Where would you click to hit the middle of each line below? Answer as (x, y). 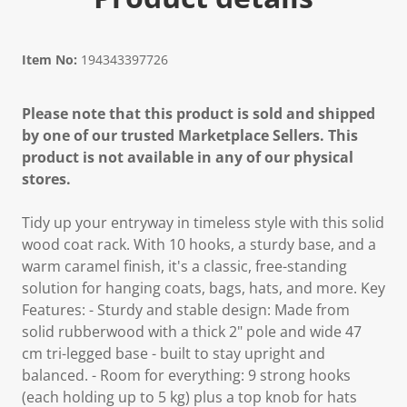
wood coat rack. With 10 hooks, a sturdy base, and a (199, 244)
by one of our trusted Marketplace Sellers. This (190, 135)
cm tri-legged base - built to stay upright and (174, 353)
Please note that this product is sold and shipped (199, 114)
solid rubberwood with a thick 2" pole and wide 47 (192, 332)
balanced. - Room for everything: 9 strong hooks (186, 375)
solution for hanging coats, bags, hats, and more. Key (203, 288)
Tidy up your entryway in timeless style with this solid (203, 223)
